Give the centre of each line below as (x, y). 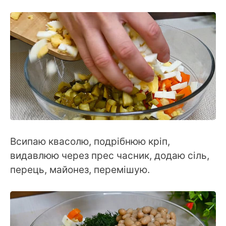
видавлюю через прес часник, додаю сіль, (110, 155)
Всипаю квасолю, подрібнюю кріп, (90, 141)
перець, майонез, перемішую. (80, 169)
